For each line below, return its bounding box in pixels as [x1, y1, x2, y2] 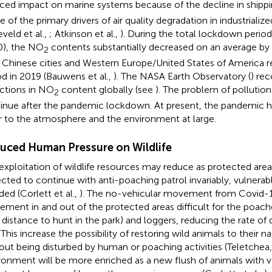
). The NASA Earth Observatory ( [113, 70, 251, 82]
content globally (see [58, 83, 155, 95]
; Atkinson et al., [49, 27, 120, 39]
